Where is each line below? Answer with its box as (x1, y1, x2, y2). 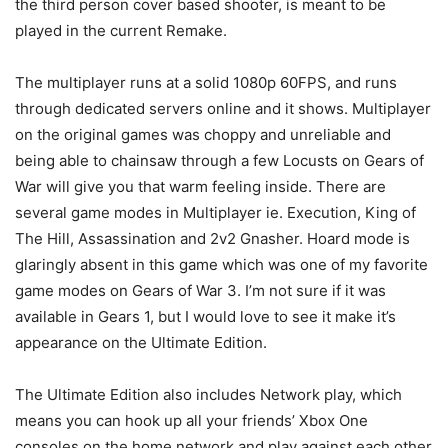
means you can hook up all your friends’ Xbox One (15, 411, 368, 431)
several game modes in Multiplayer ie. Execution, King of (15, 203, 416, 223)
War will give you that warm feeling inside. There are (15, 177, 386, 197)
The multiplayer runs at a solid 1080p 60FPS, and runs (15, 73, 397, 93)
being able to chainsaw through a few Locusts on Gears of (15, 151, 424, 171)
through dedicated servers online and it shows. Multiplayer (15, 99, 431, 119)
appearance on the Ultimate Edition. (15, 333, 267, 353)
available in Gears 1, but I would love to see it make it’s (15, 307, 396, 327)
